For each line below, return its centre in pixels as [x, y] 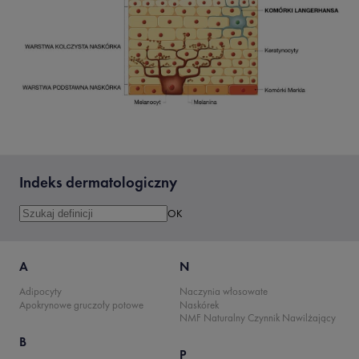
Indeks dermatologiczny [98, 183]
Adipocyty [40, 292]
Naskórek [199, 305]
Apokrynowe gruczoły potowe [81, 305]
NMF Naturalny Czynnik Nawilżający [258, 317]
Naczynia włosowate [224, 292]
